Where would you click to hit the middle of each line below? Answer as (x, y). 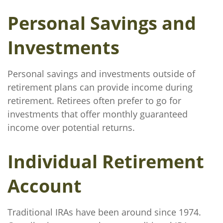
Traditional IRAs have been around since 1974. (104, 212)
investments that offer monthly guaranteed (98, 114)
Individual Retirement (106, 162)
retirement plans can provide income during (100, 87)
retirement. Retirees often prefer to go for (94, 101)
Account (45, 186)
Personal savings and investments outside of (101, 74)
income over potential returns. (71, 127)
